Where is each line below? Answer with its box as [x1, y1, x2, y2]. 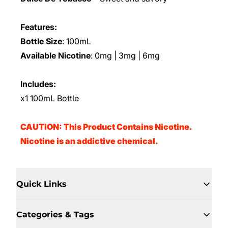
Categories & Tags [16, 210, 94, 219]
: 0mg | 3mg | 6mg [91, 50, 160, 61]
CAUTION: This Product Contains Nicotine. [20, 122, 192, 132]
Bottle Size [20, 36, 62, 46]
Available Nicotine [20, 50, 91, 61]
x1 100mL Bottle [20, 93, 79, 103]
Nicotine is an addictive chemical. [20, 136, 158, 146]
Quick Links [16, 179, 67, 189]
